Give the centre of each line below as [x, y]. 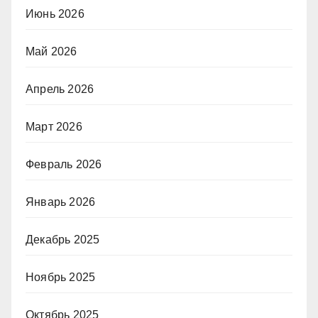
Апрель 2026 [60, 89]
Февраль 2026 [64, 165]
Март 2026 [54, 127]
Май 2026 [51, 52]
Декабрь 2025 [63, 240]
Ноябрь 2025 [61, 278]
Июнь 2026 [55, 14]
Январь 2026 [61, 202]
